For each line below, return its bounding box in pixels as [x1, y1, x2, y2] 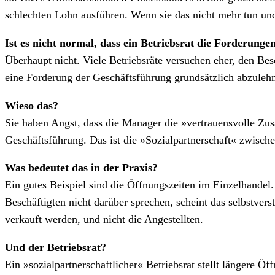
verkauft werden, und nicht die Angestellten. [5, 213, 203, 226]
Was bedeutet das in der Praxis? [5, 161, 158, 174]
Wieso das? [5, 99, 58, 112]
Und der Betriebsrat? [5, 241, 106, 254]
